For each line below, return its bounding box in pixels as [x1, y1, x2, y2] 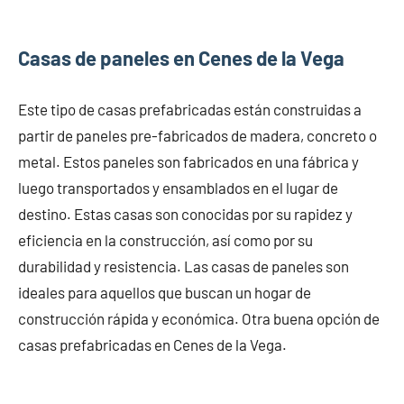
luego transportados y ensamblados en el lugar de [18, 179, 338, 197]
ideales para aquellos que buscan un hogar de [18, 283, 311, 302]
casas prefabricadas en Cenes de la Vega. [18, 335, 287, 354]
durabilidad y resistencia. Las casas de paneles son [18, 257, 349, 276]
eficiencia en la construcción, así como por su [18, 231, 313, 250]
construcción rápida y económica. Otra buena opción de [18, 309, 380, 328]
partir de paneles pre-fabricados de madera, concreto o [18, 126, 377, 145]
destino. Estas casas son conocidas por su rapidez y [18, 205, 353, 224]
